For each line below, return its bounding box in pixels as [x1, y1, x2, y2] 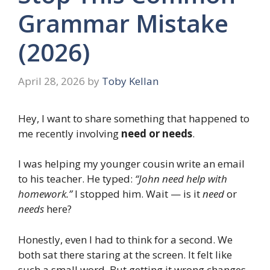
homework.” [18, 187, 72, 201]
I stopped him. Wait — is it [72, 187, 202, 201]
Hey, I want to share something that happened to [18, 111, 250, 125]
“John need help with [135, 172, 227, 186]
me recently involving [18, 126, 121, 140]
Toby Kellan [102, 74, 159, 88]
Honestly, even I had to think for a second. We [18, 232, 233, 246]
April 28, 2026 [18, 74, 85, 88]
